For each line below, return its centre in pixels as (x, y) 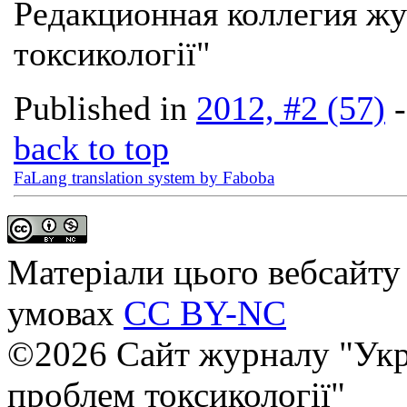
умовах (65, 313)
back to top (91, 148)
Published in (100, 108)
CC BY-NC (205, 313)
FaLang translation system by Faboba (144, 177)
